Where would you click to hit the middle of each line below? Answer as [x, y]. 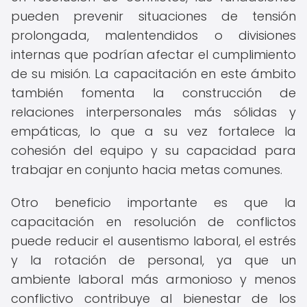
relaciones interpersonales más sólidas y [153, 112]
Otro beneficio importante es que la [153, 202]
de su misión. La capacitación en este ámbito [153, 74]
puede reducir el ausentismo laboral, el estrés [153, 241]
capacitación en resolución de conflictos [153, 222]
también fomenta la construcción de [153, 93]
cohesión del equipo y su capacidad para [153, 150]
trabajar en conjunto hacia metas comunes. [147, 170]
